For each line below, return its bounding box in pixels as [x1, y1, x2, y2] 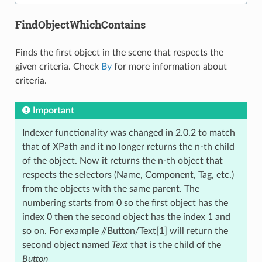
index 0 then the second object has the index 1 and [22, 212, 230, 222]
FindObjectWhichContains [15, 18, 146, 32]
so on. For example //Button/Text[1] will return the [22, 226, 228, 236]
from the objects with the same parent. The [22, 184, 199, 194]
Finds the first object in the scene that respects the [15, 48, 223, 58]
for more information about [111, 62, 227, 72]
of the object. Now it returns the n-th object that [22, 156, 223, 166]
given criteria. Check [15, 62, 101, 72]
